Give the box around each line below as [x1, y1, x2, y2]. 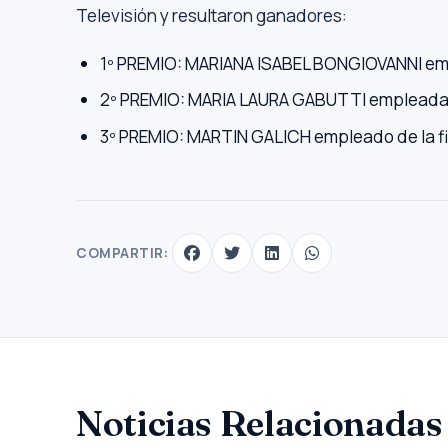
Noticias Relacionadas [76, 400, 443, 445]
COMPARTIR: [76, 243, 169, 262]
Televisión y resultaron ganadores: [76, 4, 347, 28]
